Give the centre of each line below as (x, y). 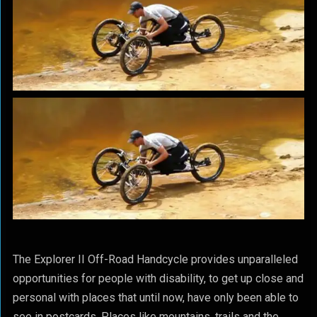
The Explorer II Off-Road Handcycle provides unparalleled (155, 260)
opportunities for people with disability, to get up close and (158, 279)
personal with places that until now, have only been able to (155, 298)
